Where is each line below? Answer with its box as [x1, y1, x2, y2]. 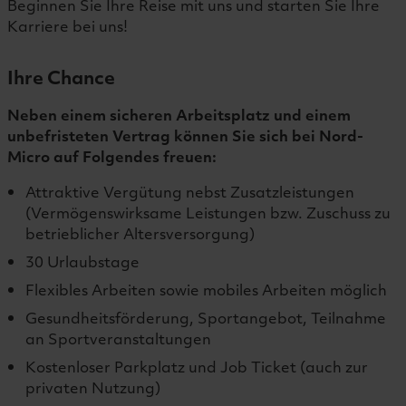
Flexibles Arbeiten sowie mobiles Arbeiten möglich [25, 279, 387, 300]
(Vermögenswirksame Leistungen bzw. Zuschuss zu [25, 202, 391, 223]
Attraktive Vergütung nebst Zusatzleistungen [25, 181, 354, 202]
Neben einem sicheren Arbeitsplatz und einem [7, 104, 351, 125]
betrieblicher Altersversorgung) [25, 223, 255, 244]
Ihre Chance [7, 63, 115, 90]
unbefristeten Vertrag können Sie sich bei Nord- [7, 125, 363, 146]
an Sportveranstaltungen [25, 328, 211, 349]
